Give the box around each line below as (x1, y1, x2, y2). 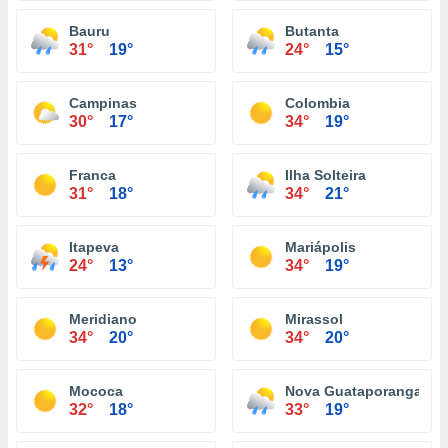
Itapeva (69, 239, 119, 255)
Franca (69, 167, 116, 183)
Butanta (285, 23, 339, 39)
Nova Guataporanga (285, 383, 422, 399)
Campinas (69, 95, 137, 111)
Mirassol (285, 311, 343, 327)
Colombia (285, 95, 350, 111)
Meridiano (69, 311, 137, 327)
